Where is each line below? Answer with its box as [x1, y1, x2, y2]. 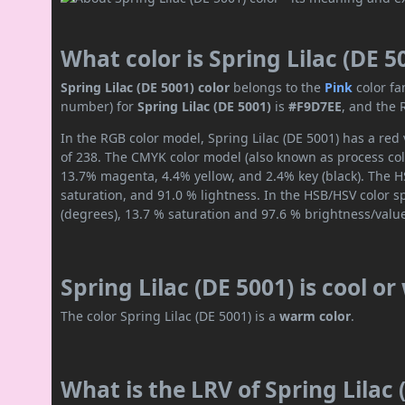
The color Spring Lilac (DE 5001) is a [61, 307, 280, 325]
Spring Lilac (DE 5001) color [61, 79, 231, 97]
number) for [61, 98, 138, 116]
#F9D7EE [288, 98, 343, 116]
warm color [279, 307, 352, 325]
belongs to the [230, 79, 325, 97]
